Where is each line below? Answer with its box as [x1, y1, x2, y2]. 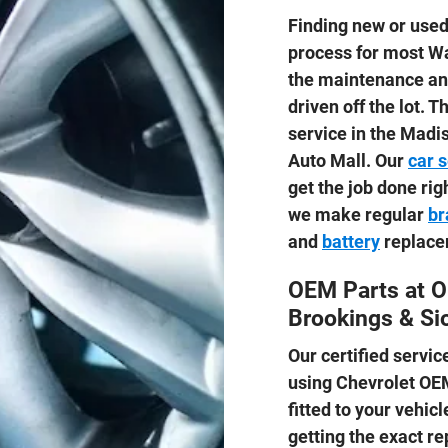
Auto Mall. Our [288, 149, 408, 171]
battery [322, 230, 380, 252]
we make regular [288, 203, 428, 225]
